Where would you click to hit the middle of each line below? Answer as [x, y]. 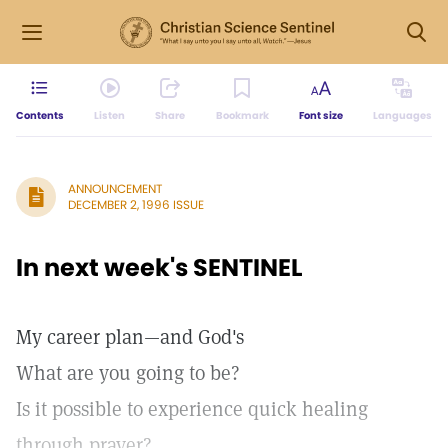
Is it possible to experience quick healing [192, 409]
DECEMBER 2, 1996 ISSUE [136, 204]
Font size [320, 115]
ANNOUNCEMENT [115, 188]
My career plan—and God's [130, 337]
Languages [402, 115]
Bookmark [242, 115]
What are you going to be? [128, 373]
